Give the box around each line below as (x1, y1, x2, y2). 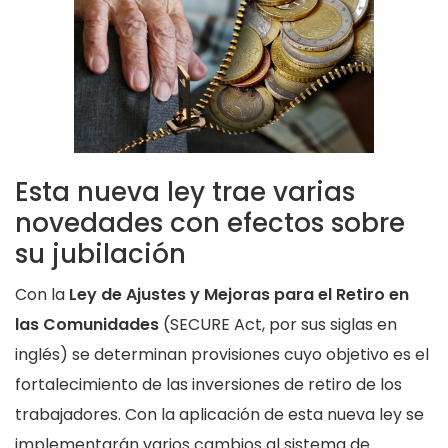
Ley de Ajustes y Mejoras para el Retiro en (69, 283, 409, 307)
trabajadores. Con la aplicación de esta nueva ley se (15, 403, 424, 427)
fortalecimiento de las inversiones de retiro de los (15, 373, 402, 397)
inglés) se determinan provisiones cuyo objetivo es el (15, 343, 429, 367)
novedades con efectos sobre (15, 205, 405, 242)
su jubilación (15, 236, 186, 273)
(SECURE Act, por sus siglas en (159, 313, 397, 337)
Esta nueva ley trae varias (15, 174, 355, 211)
